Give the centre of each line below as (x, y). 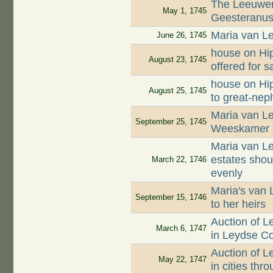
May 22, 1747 (182, 260)
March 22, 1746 (179, 160)
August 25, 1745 (177, 91)
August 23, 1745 (177, 60)
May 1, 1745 (184, 11)
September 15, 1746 (171, 197)
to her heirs (239, 204)
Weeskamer (240, 129)
